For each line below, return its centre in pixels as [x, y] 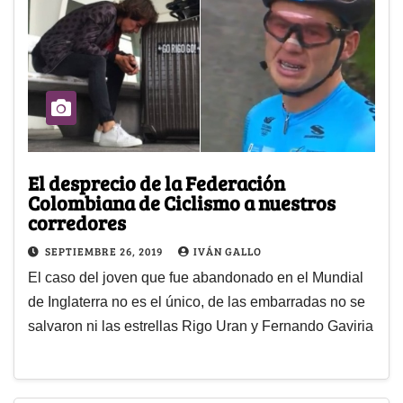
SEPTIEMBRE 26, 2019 [105, 251]
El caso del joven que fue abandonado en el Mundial [196, 277]
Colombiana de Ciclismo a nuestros [182, 202]
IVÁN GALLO [228, 251]
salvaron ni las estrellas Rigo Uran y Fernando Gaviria [201, 326]
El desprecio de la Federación [157, 182]
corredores [77, 222]
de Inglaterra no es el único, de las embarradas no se [197, 301]
